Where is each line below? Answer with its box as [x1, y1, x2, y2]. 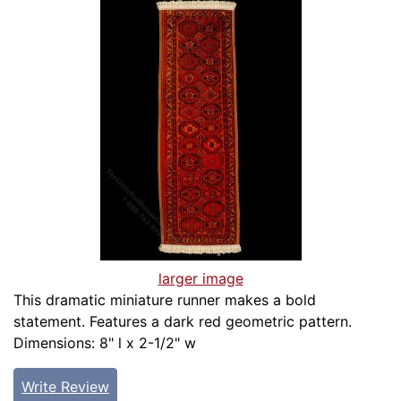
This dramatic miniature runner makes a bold [13, 291, 316, 310]
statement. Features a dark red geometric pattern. [13, 312, 352, 331]
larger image [158, 269, 243, 288]
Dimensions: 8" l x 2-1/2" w [13, 334, 196, 353]
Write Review [21, 378, 109, 397]
